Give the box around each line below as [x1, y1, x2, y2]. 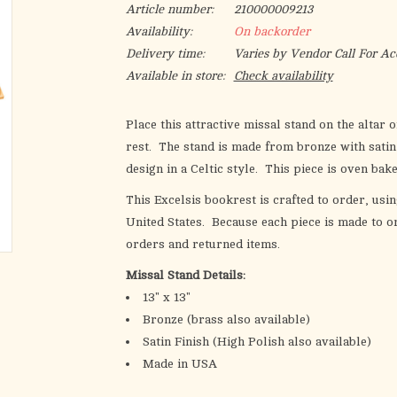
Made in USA [142, 357, 217, 370]
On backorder [233, 25, 310, 38]
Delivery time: [125, 47, 205, 60]
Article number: [125, 3, 214, 16]
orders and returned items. [125, 237, 284, 251]
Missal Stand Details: [125, 269, 245, 282]
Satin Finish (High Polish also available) [142, 335, 371, 348]
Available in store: [125, 69, 225, 82]
